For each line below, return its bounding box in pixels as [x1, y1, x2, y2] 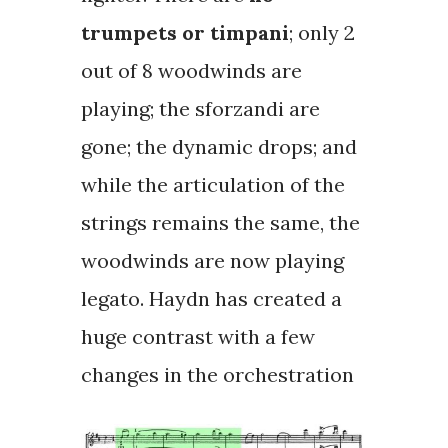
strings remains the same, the [80, 209, 360, 235]
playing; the [80, 95, 195, 121]
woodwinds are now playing [80, 247, 344, 273]
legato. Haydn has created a [80, 285, 342, 311]
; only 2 [288, 19, 355, 45]
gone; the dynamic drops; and [80, 133, 357, 159]
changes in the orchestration [80, 361, 354, 387]
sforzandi [194, 95, 289, 121]
